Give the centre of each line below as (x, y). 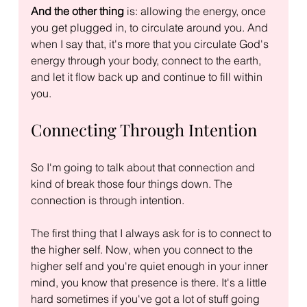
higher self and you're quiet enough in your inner (150, 266)
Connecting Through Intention (144, 129)
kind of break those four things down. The (133, 183)
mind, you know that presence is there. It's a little (150, 282)
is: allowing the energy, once (196, 11)
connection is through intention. (107, 200)
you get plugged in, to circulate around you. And (150, 27)
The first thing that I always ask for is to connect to (152, 233)
